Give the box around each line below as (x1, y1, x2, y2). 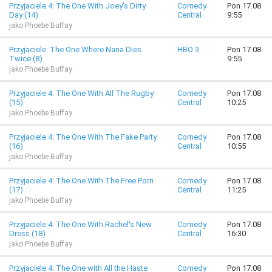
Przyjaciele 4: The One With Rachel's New (9, 220, 152, 229)
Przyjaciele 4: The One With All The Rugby (9, 89, 154, 98)
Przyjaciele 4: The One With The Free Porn (9, 176, 154, 185)
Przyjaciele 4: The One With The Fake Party (9, 132, 157, 141)
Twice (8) (9, 54, 42, 63)
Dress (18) (9, 229, 46, 238)
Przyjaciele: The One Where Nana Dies (9, 45, 141, 54)
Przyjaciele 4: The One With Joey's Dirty (9, 1, 146, 10)
